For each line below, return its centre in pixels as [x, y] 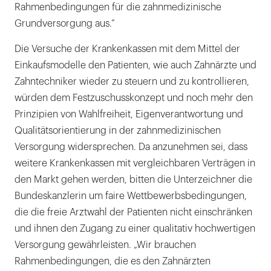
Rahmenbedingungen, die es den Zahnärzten [113, 262]
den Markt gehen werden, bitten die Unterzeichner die [133, 180]
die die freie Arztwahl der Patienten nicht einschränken [133, 213]
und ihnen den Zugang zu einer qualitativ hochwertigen [135, 229]
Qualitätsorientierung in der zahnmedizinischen [118, 131]
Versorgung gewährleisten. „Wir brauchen [105, 245]
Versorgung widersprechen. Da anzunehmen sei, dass [131, 147]
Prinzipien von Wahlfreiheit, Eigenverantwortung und [129, 115]
